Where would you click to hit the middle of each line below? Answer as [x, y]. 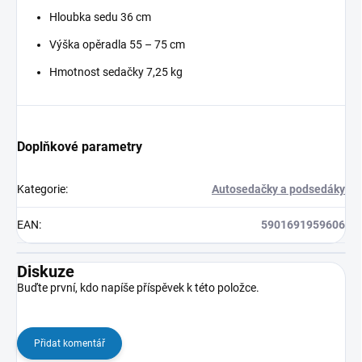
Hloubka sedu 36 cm [100, 17]
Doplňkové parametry [80, 147]
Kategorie [41, 189]
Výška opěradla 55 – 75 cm [117, 45]
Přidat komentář [69, 344]
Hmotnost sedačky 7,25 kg [116, 72]
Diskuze [46, 272]
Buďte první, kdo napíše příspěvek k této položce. [138, 288]
